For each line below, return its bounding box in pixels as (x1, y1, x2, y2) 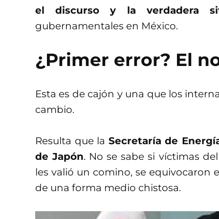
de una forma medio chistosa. (35, 182, 181, 194)
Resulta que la (35, 135, 109, 147)
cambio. (35, 104, 74, 116)
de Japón (35, 151, 84, 163)
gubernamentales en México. (35, 20, 178, 32)
